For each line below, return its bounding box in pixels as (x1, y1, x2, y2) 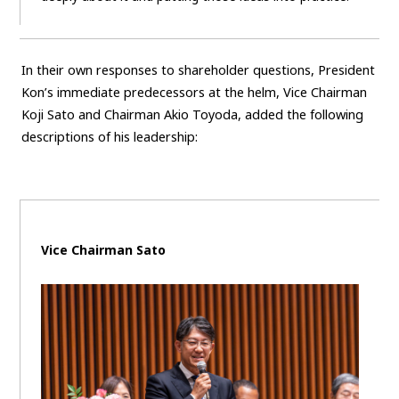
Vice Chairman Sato (40, 241, 166, 259)
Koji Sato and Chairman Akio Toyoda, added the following (20, 106, 363, 124)
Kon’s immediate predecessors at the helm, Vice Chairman (20, 84, 367, 102)
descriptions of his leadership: (20, 128, 198, 146)
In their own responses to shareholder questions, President (20, 61, 375, 79)
